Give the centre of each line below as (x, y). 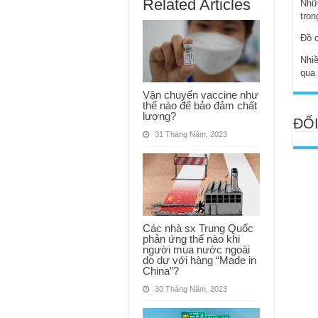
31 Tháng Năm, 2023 (191, 135)
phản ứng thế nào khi (191, 238)
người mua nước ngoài (196, 249)
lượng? (159, 116)
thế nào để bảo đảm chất (199, 106)
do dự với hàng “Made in (199, 260)
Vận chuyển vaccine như (200, 95)
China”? (160, 270)
